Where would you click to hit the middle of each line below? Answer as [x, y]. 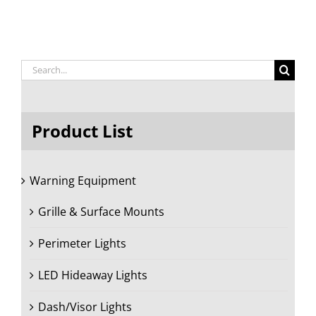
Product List [82, 130]
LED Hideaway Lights [93, 275]
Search [39, 67]
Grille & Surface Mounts [101, 212]
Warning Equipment [83, 181]
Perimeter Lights [82, 244]
